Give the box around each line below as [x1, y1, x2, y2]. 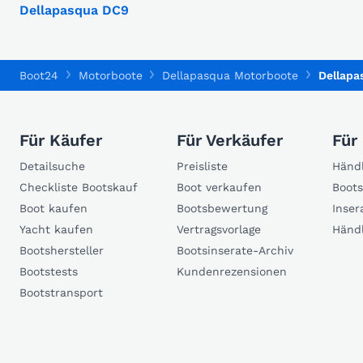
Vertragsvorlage [177, 223, 261, 237]
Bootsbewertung [177, 202, 267, 216]
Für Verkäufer [177, 130, 283, 151]
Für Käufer [19, 130, 102, 151]
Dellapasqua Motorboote [162, 69, 298, 83]
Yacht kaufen [19, 223, 93, 237]
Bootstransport [19, 286, 103, 300]
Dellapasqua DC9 [19, 2, 129, 19]
